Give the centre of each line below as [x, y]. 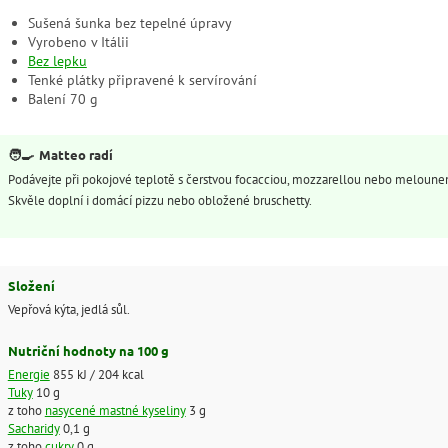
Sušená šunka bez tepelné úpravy [129, 22]
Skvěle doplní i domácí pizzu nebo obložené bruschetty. [159, 200]
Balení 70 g [62, 98]
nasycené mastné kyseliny [115, 409]
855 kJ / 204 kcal [96, 373]
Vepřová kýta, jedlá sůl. [68, 308]
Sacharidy [33, 427]
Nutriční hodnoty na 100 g [88, 351]
